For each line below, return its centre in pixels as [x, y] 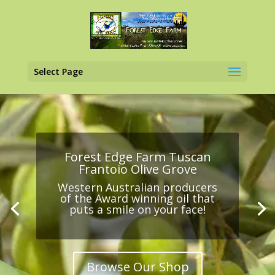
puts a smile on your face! [137, 210]
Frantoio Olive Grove [137, 169]
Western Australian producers [137, 188]
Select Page [58, 72]
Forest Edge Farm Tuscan [137, 157]
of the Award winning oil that [137, 199]
